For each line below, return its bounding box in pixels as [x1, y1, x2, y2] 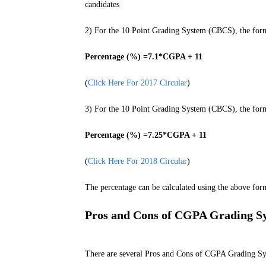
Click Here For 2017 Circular [88, 78, 187, 87]
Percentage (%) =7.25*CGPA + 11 [85, 131, 207, 140]
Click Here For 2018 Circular [88, 157, 187, 166]
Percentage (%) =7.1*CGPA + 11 [85, 52, 202, 61]
